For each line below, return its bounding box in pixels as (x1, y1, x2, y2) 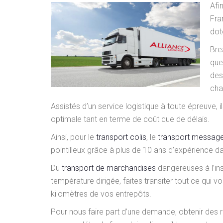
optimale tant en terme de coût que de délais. (51, 114, 210, 124)
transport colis (96, 132, 146, 142)
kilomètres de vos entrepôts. (51, 189, 151, 199)
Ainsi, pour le (51, 132, 96, 142)
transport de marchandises (62, 163, 156, 173)
